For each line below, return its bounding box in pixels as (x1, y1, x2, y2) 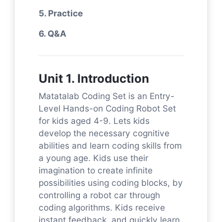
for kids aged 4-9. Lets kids (39, 115, 150, 126)
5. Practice (39, 7, 83, 18)
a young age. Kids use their (39, 152, 148, 163)
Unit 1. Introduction (39, 71, 149, 86)
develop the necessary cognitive (39, 127, 169, 138)
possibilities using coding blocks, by (39, 177, 183, 188)
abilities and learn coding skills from (39, 140, 182, 151)
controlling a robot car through (39, 189, 160, 200)
